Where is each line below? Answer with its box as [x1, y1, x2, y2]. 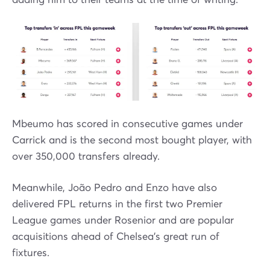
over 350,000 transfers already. [12, 150, 160, 163]
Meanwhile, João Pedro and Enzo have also [12, 181, 217, 195]
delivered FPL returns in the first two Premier [12, 198, 222, 211]
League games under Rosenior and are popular [12, 214, 234, 227]
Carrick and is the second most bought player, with [12, 134, 252, 147]
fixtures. [12, 246, 49, 260]
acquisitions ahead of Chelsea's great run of [12, 230, 219, 243]
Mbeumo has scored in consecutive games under [12, 118, 243, 131]
